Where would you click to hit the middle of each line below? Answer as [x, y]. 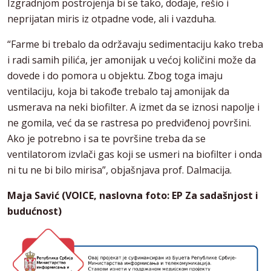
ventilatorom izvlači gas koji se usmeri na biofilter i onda [135, 155]
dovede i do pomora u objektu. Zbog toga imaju [115, 76]
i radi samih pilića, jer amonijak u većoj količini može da [132, 60]
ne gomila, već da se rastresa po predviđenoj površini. [129, 123]
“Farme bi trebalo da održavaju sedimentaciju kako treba [135, 44]
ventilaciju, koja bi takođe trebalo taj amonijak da [118, 92]
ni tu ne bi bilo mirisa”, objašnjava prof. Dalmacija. [119, 170]
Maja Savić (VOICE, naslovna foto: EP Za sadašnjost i [133, 196]
